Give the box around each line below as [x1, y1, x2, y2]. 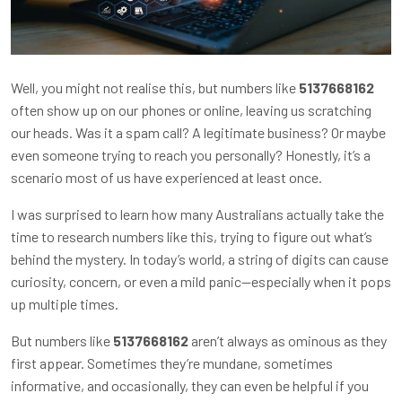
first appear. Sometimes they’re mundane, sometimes [11, 354, 333, 371]
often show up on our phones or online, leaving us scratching [11, 100, 371, 118]
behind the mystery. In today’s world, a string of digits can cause [11, 249, 389, 267]
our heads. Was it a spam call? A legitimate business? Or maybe [11, 123, 386, 141]
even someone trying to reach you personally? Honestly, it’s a [11, 145, 371, 163]
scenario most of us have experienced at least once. [11, 168, 322, 186]
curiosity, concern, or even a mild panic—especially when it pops [11, 272, 391, 290]
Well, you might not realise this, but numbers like [11, 78, 299, 96]
